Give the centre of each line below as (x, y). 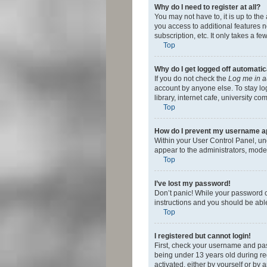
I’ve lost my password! (193, 183)
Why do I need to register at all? (207, 7)
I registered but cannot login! (203, 236)
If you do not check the (191, 78)
